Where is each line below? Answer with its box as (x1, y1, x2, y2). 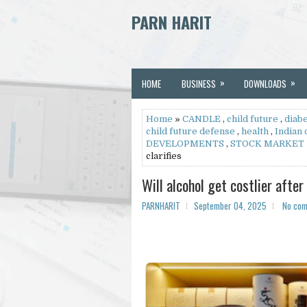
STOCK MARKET (230, 138, 304, 149)
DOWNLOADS (244, 77, 286, 90)
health (241, 126, 269, 136)
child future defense (146, 126, 235, 136)
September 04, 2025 (194, 199, 267, 212)
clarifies (146, 151, 182, 161)
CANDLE (182, 114, 221, 124)
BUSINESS (182, 77, 216, 90)
